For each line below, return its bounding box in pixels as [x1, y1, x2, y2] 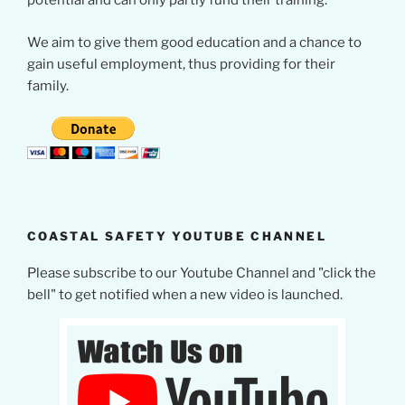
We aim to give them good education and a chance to [27, 33, 362, 51]
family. [27, 77, 69, 94]
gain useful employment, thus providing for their [27, 55, 335, 72]
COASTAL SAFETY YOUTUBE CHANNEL [27, 229, 326, 244]
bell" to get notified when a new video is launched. [27, 286, 343, 303]
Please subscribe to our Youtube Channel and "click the [27, 264, 376, 281]
